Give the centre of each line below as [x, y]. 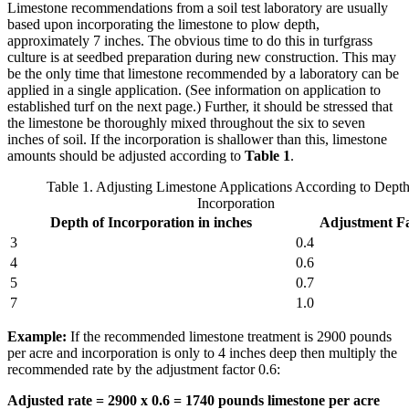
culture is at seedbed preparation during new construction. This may [202, 57]
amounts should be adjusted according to [126, 155]
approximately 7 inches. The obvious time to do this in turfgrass [190, 40]
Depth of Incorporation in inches [151, 222]
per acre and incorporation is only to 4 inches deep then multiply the [202, 352]
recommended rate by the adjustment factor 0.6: [144, 369]
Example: [37, 336]
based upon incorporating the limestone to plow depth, [163, 24]
